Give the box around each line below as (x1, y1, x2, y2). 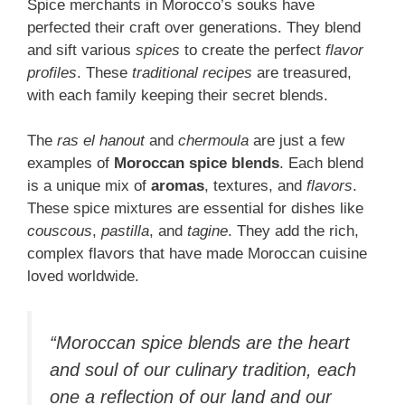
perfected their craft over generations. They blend (27, 18, 361, 36)
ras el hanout (57, 132, 145, 150)
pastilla (101, 222, 149, 240)
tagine (187, 222, 228, 240)
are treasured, (252, 63, 352, 81)
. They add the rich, (228, 222, 359, 240)
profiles (27, 63, 77, 81)
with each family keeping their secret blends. (27, 86, 328, 104)
